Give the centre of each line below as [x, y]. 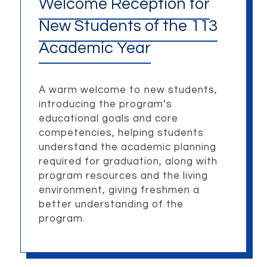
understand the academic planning [127, 148]
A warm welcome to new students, [128, 90]
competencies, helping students [121, 133]
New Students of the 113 [128, 26]
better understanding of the [111, 205]
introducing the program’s [105, 105]
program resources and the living [123, 176]
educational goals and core [108, 119]
